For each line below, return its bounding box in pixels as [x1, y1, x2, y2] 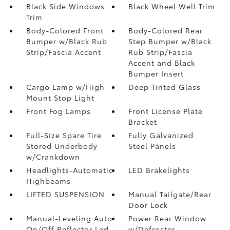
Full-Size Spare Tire [26, 129, 102, 140]
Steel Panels [128, 140, 177, 151]
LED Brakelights [128, 164, 190, 175]
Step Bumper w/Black [128, 35, 212, 46]
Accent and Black [128, 57, 196, 68]
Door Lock [128, 199, 168, 210]
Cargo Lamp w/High [26, 81, 105, 92]
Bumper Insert [128, 68, 184, 79]
